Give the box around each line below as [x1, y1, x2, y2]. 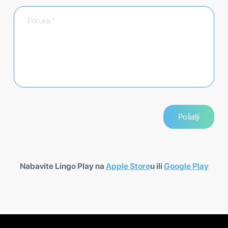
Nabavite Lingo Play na [19, 161, 106, 172]
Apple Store [105, 161, 150, 172]
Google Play [163, 161, 209, 172]
